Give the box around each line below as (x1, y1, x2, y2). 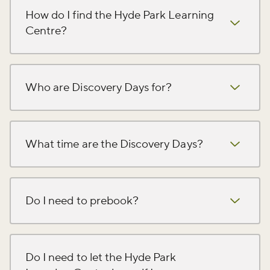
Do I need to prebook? (25, 193, 139, 208)
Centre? (25, 23, 67, 38)
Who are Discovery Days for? (25, 80, 172, 95)
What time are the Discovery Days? (25, 136, 203, 151)
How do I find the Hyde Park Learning (25, 7, 214, 22)
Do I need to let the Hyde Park (25, 250, 177, 265)
